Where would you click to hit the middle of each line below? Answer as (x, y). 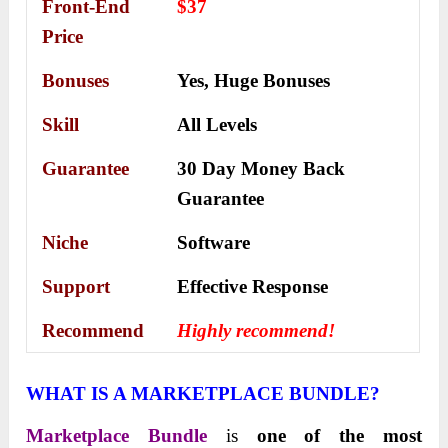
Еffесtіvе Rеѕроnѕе (253, 287)
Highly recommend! (256, 331)
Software (214, 243)
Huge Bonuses (272, 81)
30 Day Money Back (261, 169)
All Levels (217, 125)
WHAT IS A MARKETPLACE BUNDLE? (203, 394)
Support (76, 287)
